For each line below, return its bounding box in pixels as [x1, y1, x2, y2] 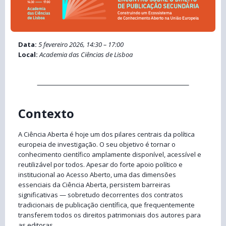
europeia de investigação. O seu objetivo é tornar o [18, 140, 176, 149]
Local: [18, 50, 38, 60]
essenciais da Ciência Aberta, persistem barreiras [18, 180, 171, 190]
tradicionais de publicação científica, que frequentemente [18, 200, 195, 210]
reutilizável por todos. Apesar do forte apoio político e [18, 160, 183, 169]
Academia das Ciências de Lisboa [39, 50, 133, 60]
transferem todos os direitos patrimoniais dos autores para [18, 210, 201, 220]
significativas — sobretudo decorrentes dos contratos [18, 190, 183, 200]
